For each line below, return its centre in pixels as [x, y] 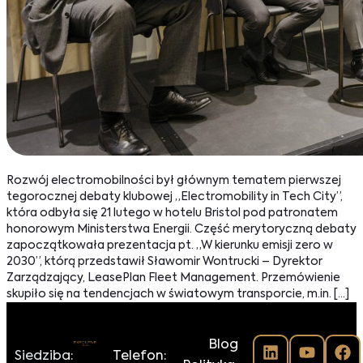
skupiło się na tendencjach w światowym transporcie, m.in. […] [178, 295]
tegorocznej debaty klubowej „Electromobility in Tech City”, [175, 197]
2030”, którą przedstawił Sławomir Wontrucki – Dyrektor [164, 262]
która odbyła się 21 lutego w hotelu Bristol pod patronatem [172, 214]
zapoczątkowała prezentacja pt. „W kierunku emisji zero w [170, 246]
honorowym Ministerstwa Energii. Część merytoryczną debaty [181, 230]
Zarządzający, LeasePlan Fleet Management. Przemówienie [173, 278]
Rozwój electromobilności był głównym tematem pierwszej [174, 181]
